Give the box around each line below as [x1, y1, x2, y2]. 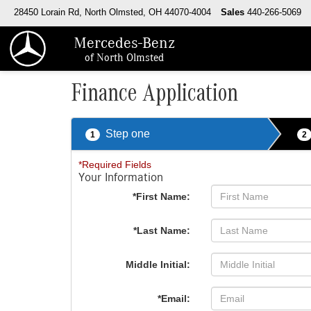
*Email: [158, 293, 191, 304]
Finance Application [71, 84, 238, 109]
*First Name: [133, 191, 191, 202]
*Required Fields [78, 159, 151, 170]
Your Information [78, 171, 163, 184]
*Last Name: [133, 225, 191, 236]
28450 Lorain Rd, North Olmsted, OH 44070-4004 [14, 7, 211, 18]
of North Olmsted [85, 51, 164, 65]
